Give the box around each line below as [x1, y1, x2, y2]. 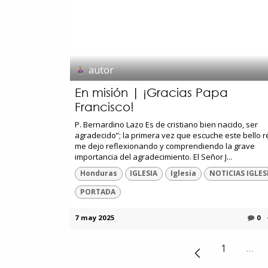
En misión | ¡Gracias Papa [75, 86, 228, 100]
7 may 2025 [75, 212, 115, 222]
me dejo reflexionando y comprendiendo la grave [75, 141, 255, 152]
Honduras [80, 168, 117, 179]
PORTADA [80, 186, 115, 197]
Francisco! [75, 100, 134, 114]
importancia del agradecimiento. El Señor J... [75, 151, 232, 163]
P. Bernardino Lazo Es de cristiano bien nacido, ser [75, 119, 258, 130]
